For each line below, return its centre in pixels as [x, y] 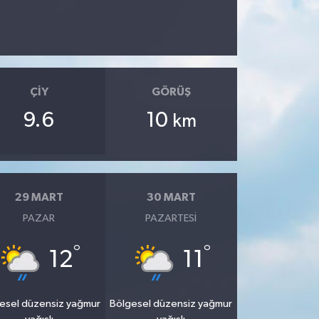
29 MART [39, 197]
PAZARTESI [171, 218]
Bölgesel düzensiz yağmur [171, 303]
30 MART [171, 197]
